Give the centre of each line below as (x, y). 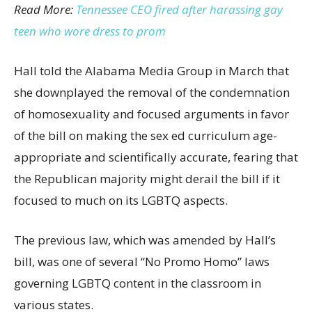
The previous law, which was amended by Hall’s (145, 240)
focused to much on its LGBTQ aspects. (121, 200)
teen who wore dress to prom (90, 31)
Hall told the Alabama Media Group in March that (151, 70)
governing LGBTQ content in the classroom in (138, 283)
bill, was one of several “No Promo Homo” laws (142, 261)
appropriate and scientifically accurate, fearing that (156, 157)
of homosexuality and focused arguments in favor (151, 114)
